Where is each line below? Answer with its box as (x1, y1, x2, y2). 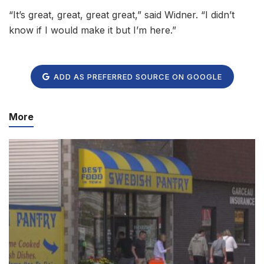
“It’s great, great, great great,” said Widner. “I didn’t (9, 9, 235, 21)
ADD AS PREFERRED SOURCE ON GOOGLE (51, 71, 222, 81)
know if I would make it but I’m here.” (9, 24, 176, 37)
